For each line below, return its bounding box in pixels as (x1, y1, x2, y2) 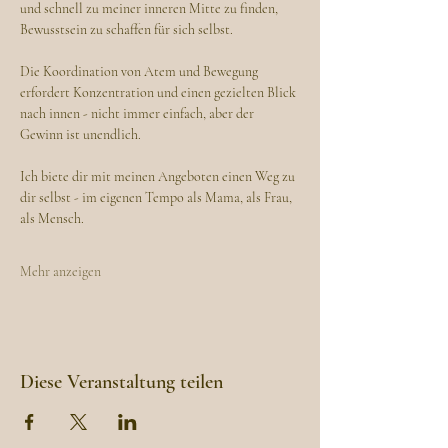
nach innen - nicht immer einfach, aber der (20, 105, 257, 122)
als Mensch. (20, 210, 84, 227)
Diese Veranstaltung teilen (20, 370, 223, 394)
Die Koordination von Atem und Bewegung (20, 63, 261, 80)
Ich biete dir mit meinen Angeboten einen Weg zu (20, 168, 298, 185)
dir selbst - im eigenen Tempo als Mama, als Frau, (20, 189, 295, 206)
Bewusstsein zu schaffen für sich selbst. (20, 21, 233, 38)
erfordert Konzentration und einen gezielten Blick (20, 84, 299, 101)
